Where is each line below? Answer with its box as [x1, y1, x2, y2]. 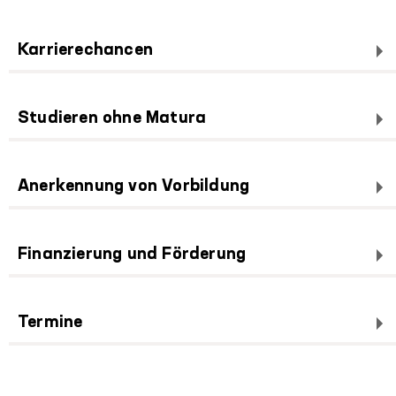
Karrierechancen [18, 42, 153, 59]
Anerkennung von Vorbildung [18, 179, 250, 195]
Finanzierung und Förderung [18, 247, 247, 263]
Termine [18, 315, 83, 331]
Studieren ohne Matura [18, 110, 207, 127]
